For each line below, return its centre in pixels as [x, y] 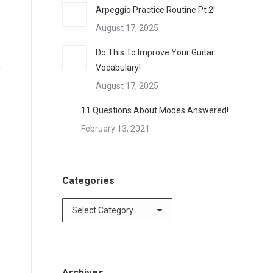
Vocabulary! [118, 68]
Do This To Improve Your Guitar [155, 52]
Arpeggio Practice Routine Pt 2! [155, 10]
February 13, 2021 [115, 129]
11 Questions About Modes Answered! [155, 110]
